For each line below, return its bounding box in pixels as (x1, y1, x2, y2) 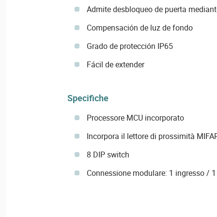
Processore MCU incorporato (86, 112, 184, 124)
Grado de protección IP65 (86, 41, 173, 52)
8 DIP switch (86, 149, 129, 160)
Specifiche (67, 92, 108, 104)
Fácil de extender (86, 59, 144, 70)
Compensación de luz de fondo (86, 22, 193, 33)
